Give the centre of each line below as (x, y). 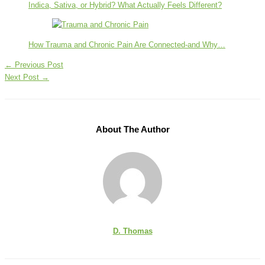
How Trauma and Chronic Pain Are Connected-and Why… (127, 45)
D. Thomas (132, 231)
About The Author (132, 130)
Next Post (23, 77)
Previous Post (38, 65)
